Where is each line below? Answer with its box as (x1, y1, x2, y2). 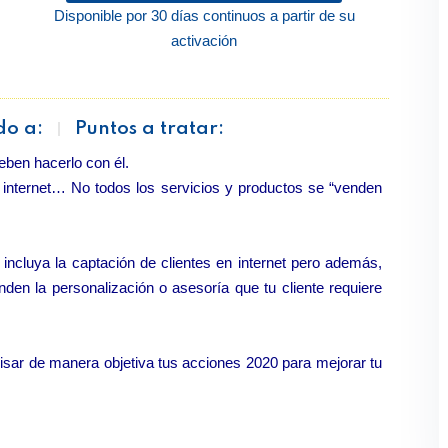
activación (171, 32, 237, 49)
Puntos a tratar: (75, 119, 224, 138)
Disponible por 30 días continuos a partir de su (53, 7, 355, 24)
